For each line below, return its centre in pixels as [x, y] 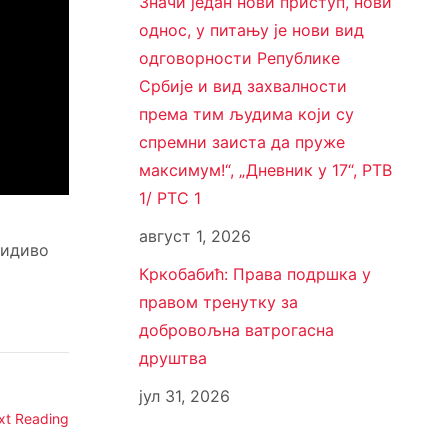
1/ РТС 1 [169, 198]
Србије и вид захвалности [242, 86]
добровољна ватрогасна [236, 330]
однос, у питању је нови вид [251, 30]
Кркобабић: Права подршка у [254, 274]
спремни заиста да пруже [241, 142]
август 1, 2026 [194, 236]
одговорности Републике [239, 58]
